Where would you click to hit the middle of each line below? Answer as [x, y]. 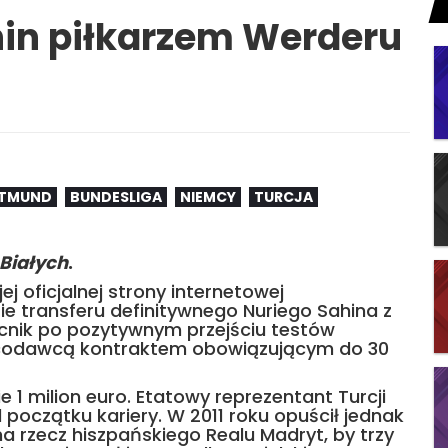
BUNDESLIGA [116, 197]
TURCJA [283, 197]
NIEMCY [208, 197]
